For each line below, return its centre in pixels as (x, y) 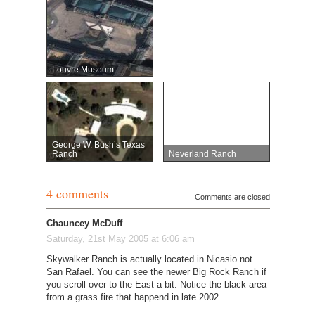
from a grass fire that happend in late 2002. (134, 297)
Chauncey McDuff (84, 223)
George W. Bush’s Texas (98, 145)
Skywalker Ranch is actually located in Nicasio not (149, 259)
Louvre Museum (83, 69)
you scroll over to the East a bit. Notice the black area (156, 285)
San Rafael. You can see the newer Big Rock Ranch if (156, 272)
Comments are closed (232, 197)
